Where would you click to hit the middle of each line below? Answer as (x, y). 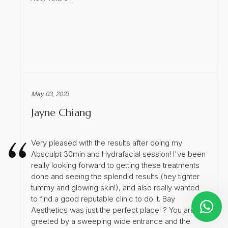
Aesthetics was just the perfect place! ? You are (113, 210)
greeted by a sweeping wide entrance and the (111, 221)
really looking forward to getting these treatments (115, 165)
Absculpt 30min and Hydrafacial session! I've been (118, 154)
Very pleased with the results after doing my (107, 142)
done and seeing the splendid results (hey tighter (115, 176)
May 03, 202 (49, 94)
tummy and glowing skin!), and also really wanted (115, 187)
